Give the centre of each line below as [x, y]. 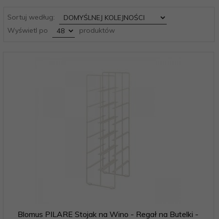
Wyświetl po [29, 30]
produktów [96, 30]
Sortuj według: [32, 17]
